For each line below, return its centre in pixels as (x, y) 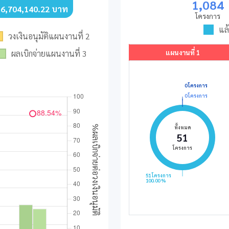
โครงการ (208, 16)
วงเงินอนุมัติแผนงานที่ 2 (49, 36)
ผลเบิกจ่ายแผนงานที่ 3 (49, 53)
